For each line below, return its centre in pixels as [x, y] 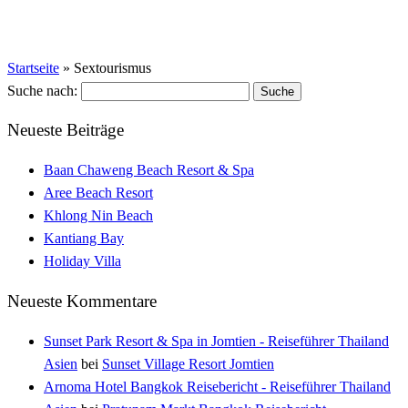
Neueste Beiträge [66, 130]
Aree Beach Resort [98, 193]
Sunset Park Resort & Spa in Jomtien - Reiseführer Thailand [216, 341]
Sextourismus [112, 67]
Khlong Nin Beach [98, 216]
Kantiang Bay [84, 239]
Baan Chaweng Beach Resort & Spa [149, 170]
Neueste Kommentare [82, 301]
